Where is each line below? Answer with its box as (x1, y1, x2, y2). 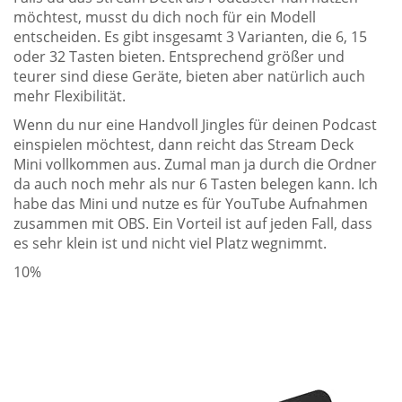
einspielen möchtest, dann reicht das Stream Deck (13, 134, 354, 154)
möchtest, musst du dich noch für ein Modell (13, 6, 316, 27)
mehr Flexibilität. (13, 85, 126, 106)
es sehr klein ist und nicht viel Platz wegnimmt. (13, 232, 327, 253)
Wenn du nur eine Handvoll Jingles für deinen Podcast (13, 114, 377, 135)
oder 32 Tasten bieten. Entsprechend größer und (13, 46, 345, 66)
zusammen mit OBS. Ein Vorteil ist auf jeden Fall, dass (13, 213, 372, 233)
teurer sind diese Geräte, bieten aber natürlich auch (13, 66, 365, 86)
